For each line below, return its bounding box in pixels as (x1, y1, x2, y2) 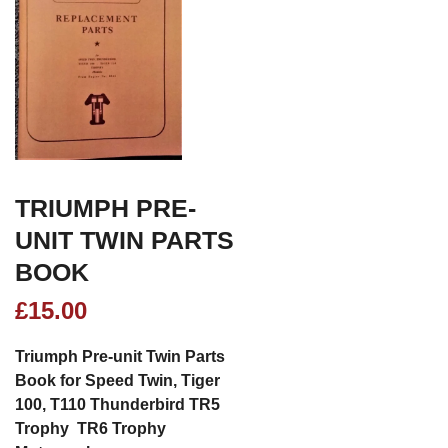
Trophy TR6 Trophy (15, 420, 166, 437)
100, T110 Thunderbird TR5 (15, 396, 220, 413)
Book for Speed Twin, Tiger (15, 372, 220, 389)
